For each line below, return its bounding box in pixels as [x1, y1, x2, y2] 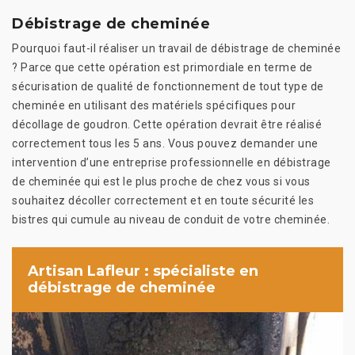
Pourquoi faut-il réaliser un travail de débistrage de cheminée [12, 41, 341, 55]
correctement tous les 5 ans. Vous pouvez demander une [12, 136, 319, 150]
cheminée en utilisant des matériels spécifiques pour [12, 98, 296, 112]
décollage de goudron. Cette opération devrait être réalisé [12, 117, 322, 131]
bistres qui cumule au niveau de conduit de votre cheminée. [12, 212, 330, 226]
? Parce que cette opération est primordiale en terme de [12, 60, 313, 74]
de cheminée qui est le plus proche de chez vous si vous [12, 174, 311, 188]
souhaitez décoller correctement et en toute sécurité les [12, 193, 314, 207]
